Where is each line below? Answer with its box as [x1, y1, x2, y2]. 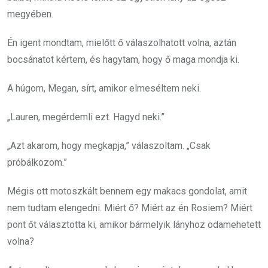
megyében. [7, 8, 53, 20]
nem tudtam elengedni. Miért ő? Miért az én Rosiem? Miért [7, 202, 252, 214]
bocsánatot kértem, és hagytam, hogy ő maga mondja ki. [7, 54, 239, 65]
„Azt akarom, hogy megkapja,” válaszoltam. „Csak [7, 140, 211, 151]
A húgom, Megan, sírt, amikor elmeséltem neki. [7, 83, 201, 94]
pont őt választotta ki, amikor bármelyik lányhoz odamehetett [7, 219, 261, 230]
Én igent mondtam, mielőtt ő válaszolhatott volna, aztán [7, 37, 236, 48]
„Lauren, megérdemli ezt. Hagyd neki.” [7, 111, 165, 123]
